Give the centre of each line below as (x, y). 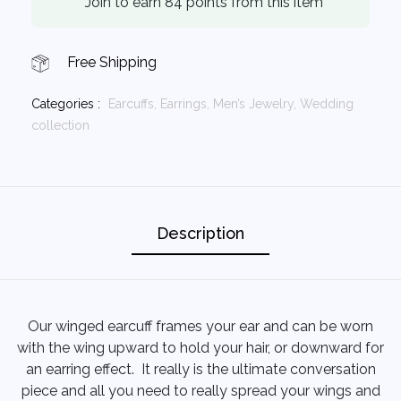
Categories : (66, 104)
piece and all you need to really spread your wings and (200, 391)
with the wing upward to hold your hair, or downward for (200, 348)
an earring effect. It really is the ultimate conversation (200, 369)
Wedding (327, 104)
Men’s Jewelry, (256, 104)
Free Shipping (110, 62)
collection (60, 125)
